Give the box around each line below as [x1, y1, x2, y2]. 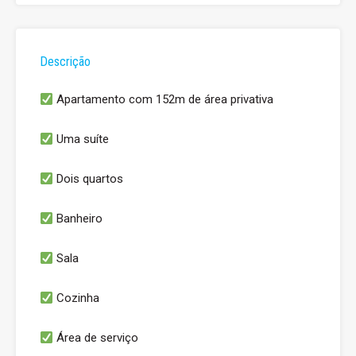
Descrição [40, 54, 91, 70]
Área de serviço [53, 331, 139, 346]
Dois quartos [53, 172, 124, 187]
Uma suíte [53, 132, 110, 147]
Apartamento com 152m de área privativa [53, 92, 274, 107]
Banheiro [53, 211, 103, 226]
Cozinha [53, 291, 100, 306]
